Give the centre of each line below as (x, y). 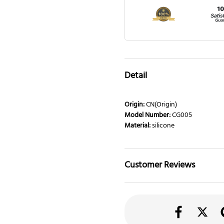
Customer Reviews (160, 165)
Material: (138, 126)
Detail (136, 76)
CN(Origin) (161, 105)
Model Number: (148, 115)
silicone (163, 126)
